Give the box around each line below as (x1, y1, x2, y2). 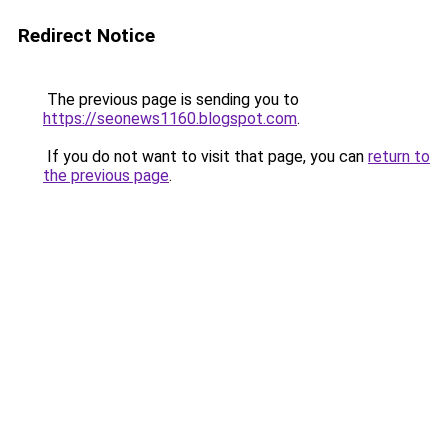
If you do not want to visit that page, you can (43, 147, 368, 166)
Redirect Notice (18, 24, 155, 47)
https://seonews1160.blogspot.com (43, 109, 297, 128)
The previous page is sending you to (43, 90, 299, 109)
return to (368, 147, 430, 166)
